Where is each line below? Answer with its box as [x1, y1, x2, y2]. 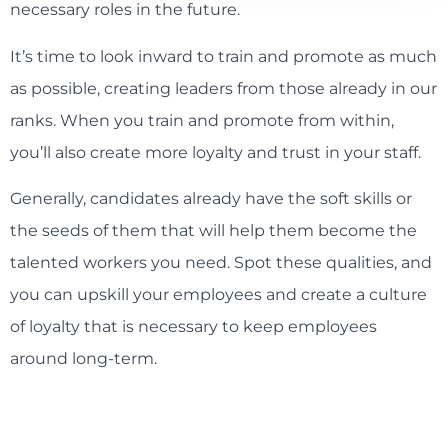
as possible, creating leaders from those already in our [10, 78, 437, 98]
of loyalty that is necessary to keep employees [10, 317, 377, 337]
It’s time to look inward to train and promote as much [10, 46, 437, 66]
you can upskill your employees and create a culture [10, 285, 427, 305]
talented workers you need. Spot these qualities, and [10, 253, 432, 273]
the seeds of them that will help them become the [10, 221, 417, 241]
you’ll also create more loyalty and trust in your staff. [10, 142, 421, 162]
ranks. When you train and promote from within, [10, 110, 394, 130]
